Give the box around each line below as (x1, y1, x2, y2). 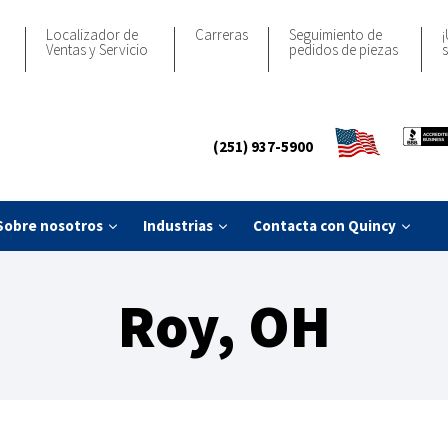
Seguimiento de (288, 25, 382, 44)
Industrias (143, 216, 213, 236)
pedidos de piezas (288, 40, 398, 59)
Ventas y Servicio (46, 40, 149, 59)
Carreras (194, 25, 248, 44)
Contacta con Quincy (253, 216, 396, 236)
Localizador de (46, 25, 139, 44)
